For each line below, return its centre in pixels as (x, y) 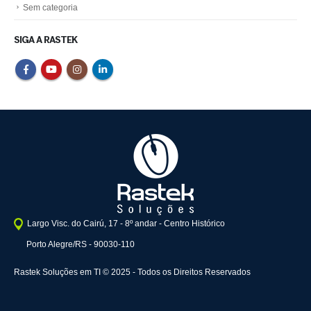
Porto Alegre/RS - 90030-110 (81, 244)
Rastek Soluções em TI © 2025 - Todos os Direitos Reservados (132, 272)
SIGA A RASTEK (45, 41)
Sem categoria (50, 7)
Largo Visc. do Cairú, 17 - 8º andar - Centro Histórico (125, 223)
